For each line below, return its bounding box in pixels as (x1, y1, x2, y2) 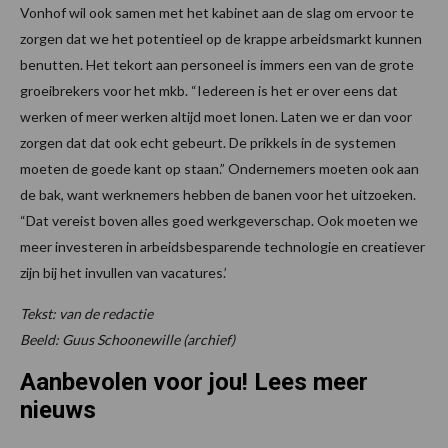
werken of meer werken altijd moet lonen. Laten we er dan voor (20, 108, 412, 126)
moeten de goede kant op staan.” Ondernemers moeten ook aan (20, 160, 419, 178)
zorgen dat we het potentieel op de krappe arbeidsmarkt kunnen (20, 30, 422, 48)
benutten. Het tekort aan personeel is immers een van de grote (20, 56, 414, 74)
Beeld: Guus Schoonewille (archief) (20, 331, 235, 349)
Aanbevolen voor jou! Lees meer (20, 368, 368, 397)
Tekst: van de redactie (20, 305, 153, 323)
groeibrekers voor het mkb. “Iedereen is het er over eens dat (20, 82, 398, 100)
